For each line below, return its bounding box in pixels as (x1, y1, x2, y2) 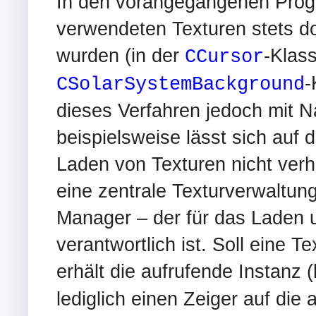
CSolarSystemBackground (56, 73, 305, 95)
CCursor (185, 45, 264, 68)
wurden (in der (56, 44, 185, 66)
